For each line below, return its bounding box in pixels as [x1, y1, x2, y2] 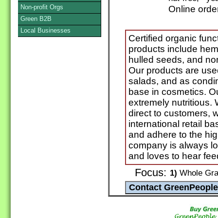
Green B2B [20, 15, 52, 22]
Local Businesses [20, 27, 71, 34]
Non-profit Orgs [20, 3, 63, 11]
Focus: [135, 167, 166, 179]
